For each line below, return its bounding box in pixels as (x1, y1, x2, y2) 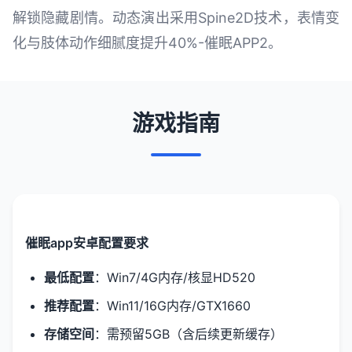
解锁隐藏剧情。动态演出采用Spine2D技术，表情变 (13, 9, 339, 26)
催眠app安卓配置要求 (25, 235, 148, 251)
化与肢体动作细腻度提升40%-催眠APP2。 (13, 35, 282, 51)
